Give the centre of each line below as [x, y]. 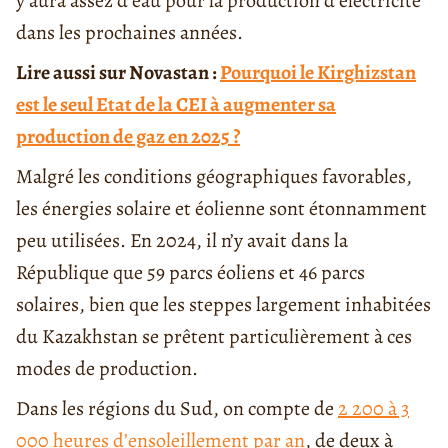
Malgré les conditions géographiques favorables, [214, 177]
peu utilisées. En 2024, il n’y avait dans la [182, 241]
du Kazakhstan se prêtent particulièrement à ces [214, 337]
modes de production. [107, 369]
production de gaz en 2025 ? [128, 137]
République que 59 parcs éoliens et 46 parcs [190, 273]
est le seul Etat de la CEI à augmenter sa [176, 105]
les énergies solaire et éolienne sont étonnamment [221, 209]
